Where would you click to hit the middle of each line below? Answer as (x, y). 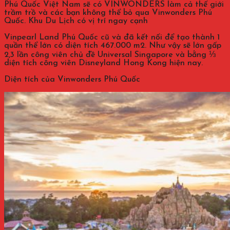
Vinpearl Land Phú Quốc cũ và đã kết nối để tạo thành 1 (112, 37)
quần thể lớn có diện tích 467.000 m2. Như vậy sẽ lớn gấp (113, 45)
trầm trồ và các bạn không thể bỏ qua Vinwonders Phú (108, 13)
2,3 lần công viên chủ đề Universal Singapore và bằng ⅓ (110, 55)
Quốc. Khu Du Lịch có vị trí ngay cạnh (76, 21)
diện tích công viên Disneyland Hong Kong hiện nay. (103, 63)
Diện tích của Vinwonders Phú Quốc (72, 79)
